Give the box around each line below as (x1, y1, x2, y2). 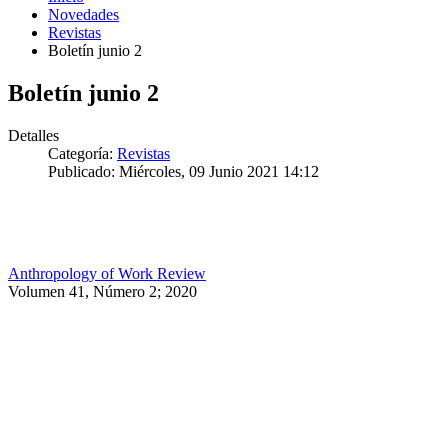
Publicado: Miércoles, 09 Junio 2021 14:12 (48, 162, 319, 180)
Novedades (48, 5, 119, 23)
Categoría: (48, 144, 117, 162)
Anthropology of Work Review (8, 264, 206, 282)
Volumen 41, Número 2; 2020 (8, 282, 197, 300)
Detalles (8, 126, 59, 144)
